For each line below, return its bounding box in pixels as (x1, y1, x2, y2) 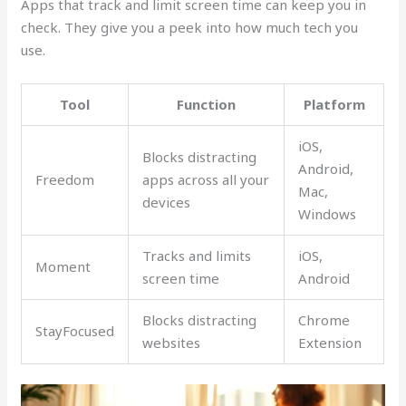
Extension (298, 333, 362, 352)
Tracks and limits (142, 246, 252, 265)
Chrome (298, 310, 351, 329)
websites (142, 333, 201, 352)
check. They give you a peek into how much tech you (21, 17, 359, 36)
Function (177, 94, 237, 113)
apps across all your (142, 169, 270, 188)
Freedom (35, 169, 95, 188)
